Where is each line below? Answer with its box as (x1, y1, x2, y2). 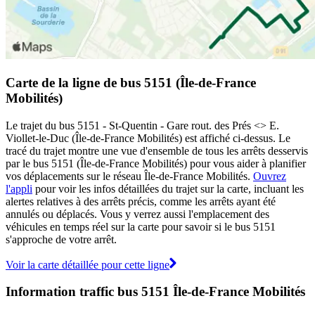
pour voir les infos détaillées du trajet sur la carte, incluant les (32, 182, 304, 195)
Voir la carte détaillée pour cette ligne (6, 258, 169, 271)
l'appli (6, 182, 32, 195)
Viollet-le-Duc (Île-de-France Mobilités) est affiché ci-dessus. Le (6, 131, 290, 144)
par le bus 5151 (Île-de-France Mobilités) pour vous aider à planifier (6, 157, 306, 169)
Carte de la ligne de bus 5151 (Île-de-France (6, 75, 256, 90)
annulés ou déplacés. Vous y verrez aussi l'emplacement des (6, 207, 269, 220)
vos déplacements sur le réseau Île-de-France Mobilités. (6, 169, 253, 182)
